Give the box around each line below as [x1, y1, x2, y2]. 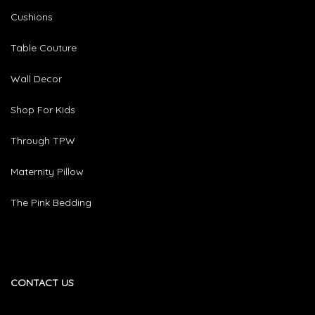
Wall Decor [11, 72, 62, 86]
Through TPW [11, 134, 75, 148]
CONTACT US [11, 276, 74, 290]
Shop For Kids [11, 103, 75, 117]
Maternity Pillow [11, 165, 84, 179]
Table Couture [11, 41, 77, 55]
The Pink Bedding [11, 196, 91, 210]
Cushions [11, 11, 53, 24]
